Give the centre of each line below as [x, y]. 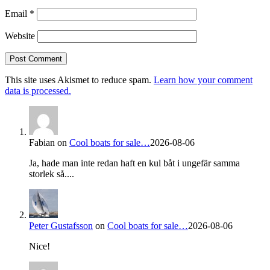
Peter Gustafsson [61, 226]
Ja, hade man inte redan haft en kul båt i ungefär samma [134, 163]
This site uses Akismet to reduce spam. [79, 80]
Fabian [42, 143]
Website [20, 36]
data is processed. [38, 91]
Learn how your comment [203, 80]
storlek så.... [52, 174]
